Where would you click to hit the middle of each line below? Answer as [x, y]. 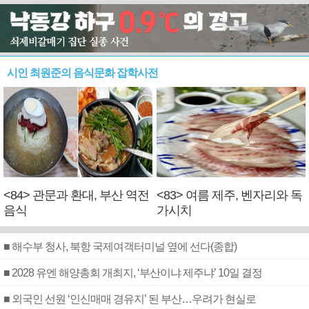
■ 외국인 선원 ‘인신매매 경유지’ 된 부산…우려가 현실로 [130, 299]
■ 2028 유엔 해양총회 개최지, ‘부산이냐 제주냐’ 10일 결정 [133, 273]
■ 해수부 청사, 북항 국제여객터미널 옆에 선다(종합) [120, 247]
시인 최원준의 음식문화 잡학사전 [82, 73]
